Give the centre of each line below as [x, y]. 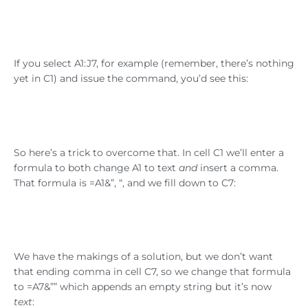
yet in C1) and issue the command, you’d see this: [131, 78]
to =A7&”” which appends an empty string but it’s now [143, 287]
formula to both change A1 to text [96, 167]
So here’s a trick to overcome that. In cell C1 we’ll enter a [149, 152]
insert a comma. [238, 167]
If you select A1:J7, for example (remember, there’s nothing [154, 63]
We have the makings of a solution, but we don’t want [143, 257]
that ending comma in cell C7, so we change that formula [152, 272]
